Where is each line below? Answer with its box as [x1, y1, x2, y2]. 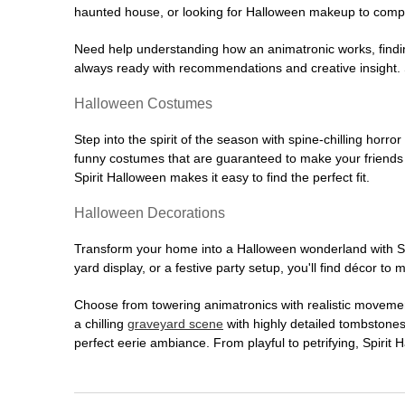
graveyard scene [127, 316, 223, 331]
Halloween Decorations [74, 205, 225, 221]
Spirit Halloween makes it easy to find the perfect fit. [74, 170, 370, 184]
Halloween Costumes [74, 96, 212, 111]
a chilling [74, 316, 127, 331]
